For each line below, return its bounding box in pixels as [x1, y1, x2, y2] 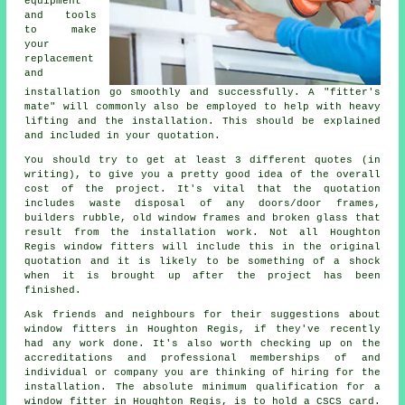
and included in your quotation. [24, 130, 221, 142]
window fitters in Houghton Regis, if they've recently [24, 324, 381, 335]
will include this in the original [155, 241, 381, 253]
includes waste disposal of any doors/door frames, [24, 198, 381, 210]
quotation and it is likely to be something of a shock [24, 256, 381, 268]
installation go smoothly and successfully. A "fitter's [24, 87, 381, 99]
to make [24, 24, 97, 36]
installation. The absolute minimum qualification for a [24, 381, 381, 393]
